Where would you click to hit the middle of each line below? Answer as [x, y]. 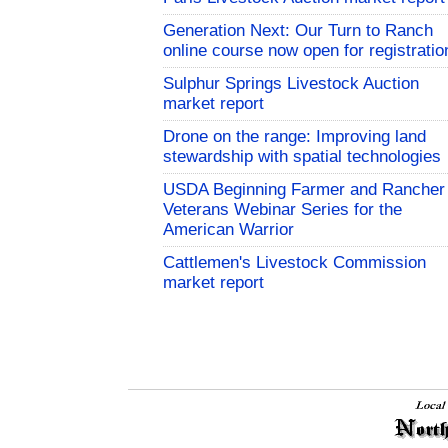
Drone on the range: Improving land [294, 137]
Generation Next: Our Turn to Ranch [298, 31]
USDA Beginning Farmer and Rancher [304, 190]
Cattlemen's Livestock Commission [294, 263]
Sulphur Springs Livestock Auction [291, 84]
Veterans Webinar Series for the [282, 210]
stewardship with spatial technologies [302, 157]
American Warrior [228, 230]
